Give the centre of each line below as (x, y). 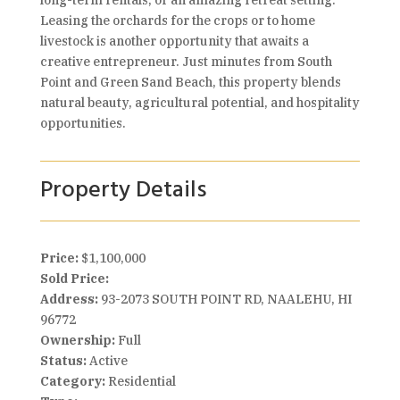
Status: (63, 361)
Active (107, 361)
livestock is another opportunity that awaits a (174, 41)
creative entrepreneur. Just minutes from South (186, 62)
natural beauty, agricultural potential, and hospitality (200, 103)
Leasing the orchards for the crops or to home (177, 21)
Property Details (123, 191)
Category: (72, 381)
